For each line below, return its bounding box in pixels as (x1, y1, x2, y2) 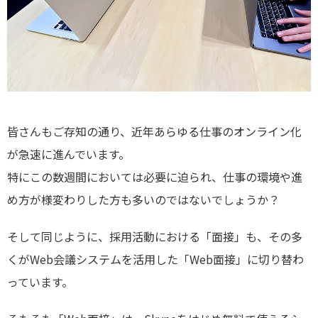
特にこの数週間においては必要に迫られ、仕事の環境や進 (7, 168, 302, 185)
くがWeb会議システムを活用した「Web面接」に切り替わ (7, 250, 304, 268)
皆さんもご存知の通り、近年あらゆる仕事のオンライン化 (7, 122, 302, 140)
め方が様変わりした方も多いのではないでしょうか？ (7, 190, 280, 208)
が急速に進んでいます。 (7, 145, 130, 163)
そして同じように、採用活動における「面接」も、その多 (7, 227, 302, 245)
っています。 (7, 273, 73, 290)
